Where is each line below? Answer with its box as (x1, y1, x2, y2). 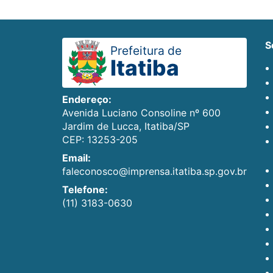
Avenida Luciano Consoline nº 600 (62, 107, 221, 119)
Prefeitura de (110, 43, 182, 58)
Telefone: (62, 183, 108, 196)
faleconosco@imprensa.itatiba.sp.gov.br (62, 165, 247, 178)
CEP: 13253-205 (62, 133, 138, 146)
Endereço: (62, 93, 112, 106)
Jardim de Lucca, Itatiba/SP (62, 120, 190, 133)
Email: (62, 152, 91, 165)
